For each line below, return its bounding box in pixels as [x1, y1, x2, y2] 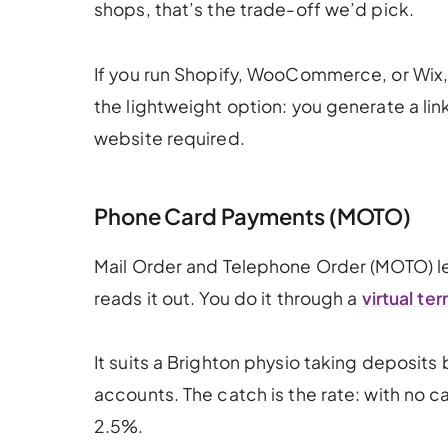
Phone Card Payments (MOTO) [94, 201, 412, 230]
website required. [94, 126, 245, 149]
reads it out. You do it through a [94, 287, 362, 310]
